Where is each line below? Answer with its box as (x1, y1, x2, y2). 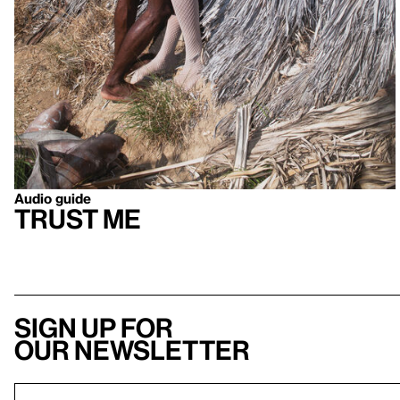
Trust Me (14, 203, 141, 234)
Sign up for (14, 312, 173, 343)
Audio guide (14, 189, 91, 206)
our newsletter (14, 335, 250, 365)
